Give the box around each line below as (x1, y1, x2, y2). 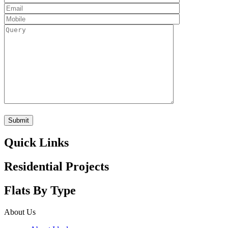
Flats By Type (4, 184, 76, 197)
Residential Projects (4, 160, 109, 174)
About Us (4, 208, 36, 217)
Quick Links (4, 136, 69, 150)
